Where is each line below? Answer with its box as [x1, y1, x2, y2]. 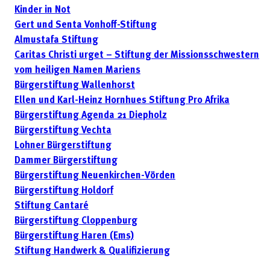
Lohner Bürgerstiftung [14, 141, 111, 151]
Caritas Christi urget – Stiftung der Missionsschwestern [14, 51, 259, 61]
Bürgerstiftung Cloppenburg [14, 216, 137, 227]
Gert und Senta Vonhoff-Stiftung [14, 20, 157, 31]
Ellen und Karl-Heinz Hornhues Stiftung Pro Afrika [14, 96, 230, 106]
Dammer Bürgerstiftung [14, 156, 118, 166]
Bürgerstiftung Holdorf [14, 186, 113, 196]
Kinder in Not [14, 5, 71, 16]
